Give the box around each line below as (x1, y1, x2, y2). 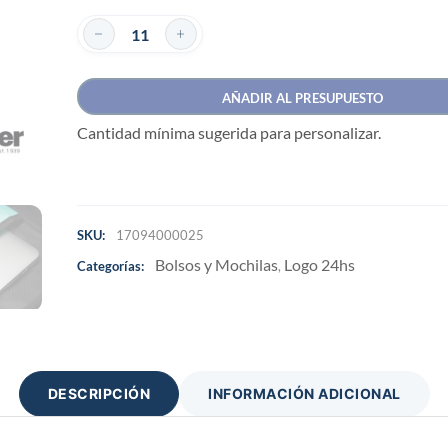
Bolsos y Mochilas (154, 255, 278, 274)
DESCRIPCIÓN (47, 384, 150, 402)
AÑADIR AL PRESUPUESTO (221, 90, 383, 106)
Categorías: (76, 258, 144, 274)
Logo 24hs (283, 255, 355, 274)
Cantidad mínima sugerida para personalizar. (76, 122, 381, 142)
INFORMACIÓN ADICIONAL (208, 384, 401, 402)
